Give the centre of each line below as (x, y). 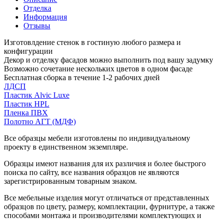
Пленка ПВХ (26, 112)
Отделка (37, 8)
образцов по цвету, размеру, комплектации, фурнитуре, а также (109, 206)
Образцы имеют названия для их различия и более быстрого (105, 163)
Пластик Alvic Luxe (37, 95)
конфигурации (28, 51)
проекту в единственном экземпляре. (66, 147)
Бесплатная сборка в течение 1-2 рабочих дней (82, 77)
